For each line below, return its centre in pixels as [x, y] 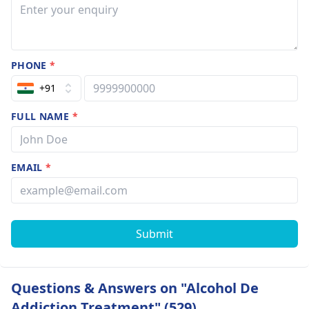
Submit [154, 234]
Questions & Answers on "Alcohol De [135, 288]
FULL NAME [42, 116]
